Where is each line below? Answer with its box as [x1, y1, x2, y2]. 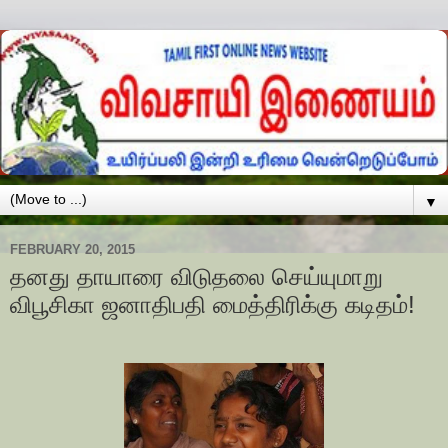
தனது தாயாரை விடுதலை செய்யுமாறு [10, 263, 383, 291]
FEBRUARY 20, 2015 [10, 241, 135, 257]
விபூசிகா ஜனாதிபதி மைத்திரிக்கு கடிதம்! [10, 291, 415, 319]
